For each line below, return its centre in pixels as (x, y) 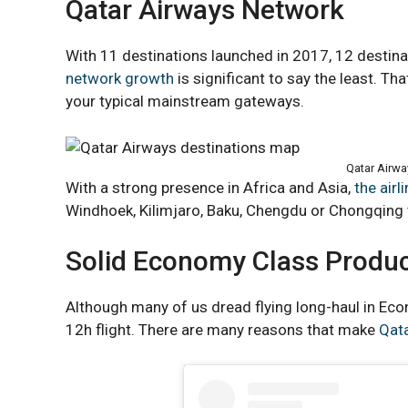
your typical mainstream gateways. (185, 101)
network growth (120, 78)
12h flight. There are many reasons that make (222, 330)
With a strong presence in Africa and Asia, (210, 187)
